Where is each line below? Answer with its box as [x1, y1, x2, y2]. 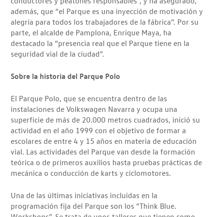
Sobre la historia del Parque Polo [11, 71, 121, 81]
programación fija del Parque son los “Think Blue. [11, 201, 177, 211]
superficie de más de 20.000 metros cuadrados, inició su [11, 114, 201, 124]
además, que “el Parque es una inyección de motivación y [11, 6, 203, 16]
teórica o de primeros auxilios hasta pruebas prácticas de [11, 157, 202, 167]
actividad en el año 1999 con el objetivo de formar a [11, 125, 186, 135]
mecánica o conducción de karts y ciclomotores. [11, 168, 171, 178]
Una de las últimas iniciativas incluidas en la [11, 190, 158, 200]
